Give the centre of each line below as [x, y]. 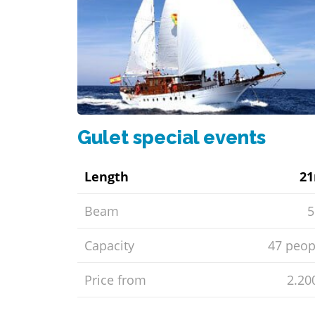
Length [107, 176]
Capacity [109, 245]
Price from [115, 279]
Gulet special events [172, 137]
